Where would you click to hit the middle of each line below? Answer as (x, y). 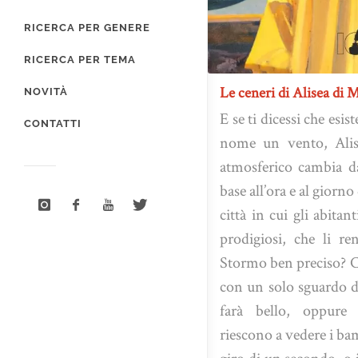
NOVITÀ (46, 92)
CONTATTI (53, 124)
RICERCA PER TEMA (80, 60)
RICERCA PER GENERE (87, 28)
